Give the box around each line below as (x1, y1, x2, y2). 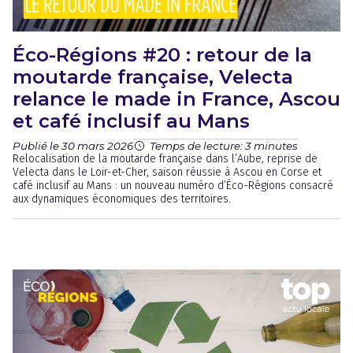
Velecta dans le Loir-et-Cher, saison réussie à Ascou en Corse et (13, 165, 321, 179)
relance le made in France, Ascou (13, 87, 340, 110)
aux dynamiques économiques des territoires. (13, 192, 231, 206)
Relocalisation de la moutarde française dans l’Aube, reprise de (13, 152, 318, 165)
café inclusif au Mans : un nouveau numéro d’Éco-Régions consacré (13, 179, 333, 192)
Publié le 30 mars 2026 (13, 139, 133, 152)
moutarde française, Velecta (13, 65, 293, 88)
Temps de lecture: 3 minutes (150, 139, 298, 152)
